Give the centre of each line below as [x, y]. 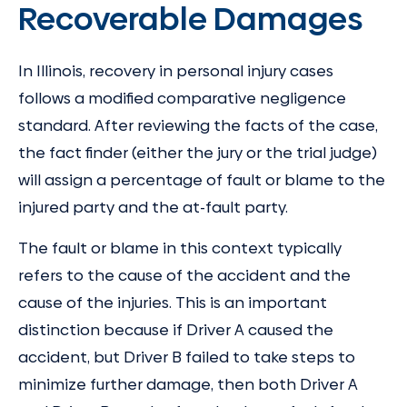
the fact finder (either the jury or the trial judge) [198, 152]
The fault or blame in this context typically [180, 248]
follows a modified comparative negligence [182, 98]
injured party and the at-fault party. [153, 207]
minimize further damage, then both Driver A [188, 385]
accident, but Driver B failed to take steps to [187, 357]
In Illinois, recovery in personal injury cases [176, 70]
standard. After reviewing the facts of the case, [198, 125]
